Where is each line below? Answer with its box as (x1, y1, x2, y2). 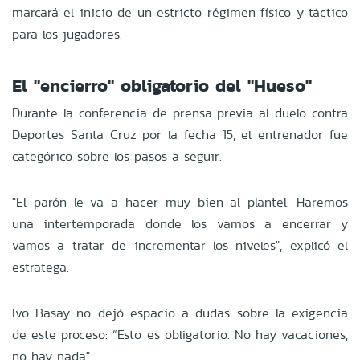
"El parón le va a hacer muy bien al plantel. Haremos (12, 192, 348, 211)
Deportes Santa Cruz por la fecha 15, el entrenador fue (12, 125, 348, 144)
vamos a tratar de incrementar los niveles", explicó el (12, 235, 348, 255)
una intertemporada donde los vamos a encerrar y (12, 214, 348, 233)
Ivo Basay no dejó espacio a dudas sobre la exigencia (12, 303, 348, 322)
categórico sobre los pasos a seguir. (12, 146, 222, 166)
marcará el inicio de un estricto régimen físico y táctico (12, 2, 348, 22)
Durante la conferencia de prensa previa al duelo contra (12, 103, 348, 122)
